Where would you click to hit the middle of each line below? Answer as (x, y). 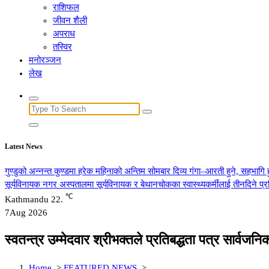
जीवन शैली (70, 20)
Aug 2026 (29, 212)
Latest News (24, 146)
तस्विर (62, 47)
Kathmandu (27, 199)
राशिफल (66, 7)
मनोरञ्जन (45, 60)
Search (41, 108)
